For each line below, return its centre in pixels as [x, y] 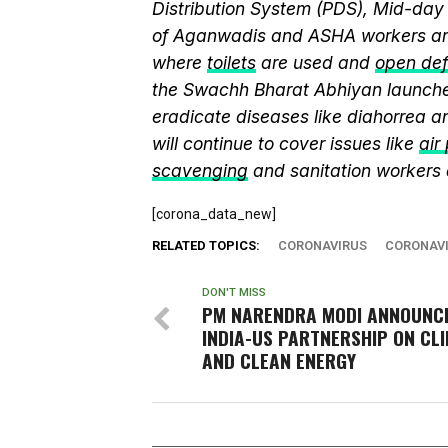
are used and [315, 62]
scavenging [200, 170]
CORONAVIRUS [322, 245]
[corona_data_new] [214, 214]
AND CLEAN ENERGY [279, 360]
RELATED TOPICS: [206, 245]
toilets [231, 62]
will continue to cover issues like [285, 143]
